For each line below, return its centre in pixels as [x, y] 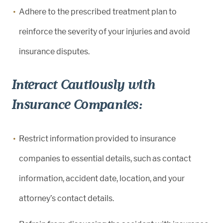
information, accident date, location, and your [102, 178]
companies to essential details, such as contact [105, 158]
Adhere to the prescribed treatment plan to [98, 11]
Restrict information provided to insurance [97, 138]
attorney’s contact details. [66, 198]
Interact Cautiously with [83, 85]
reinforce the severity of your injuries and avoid [105, 31]
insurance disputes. [54, 51]
